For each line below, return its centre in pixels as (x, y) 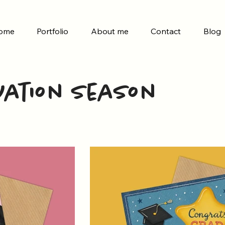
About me (109, 31)
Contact (166, 31)
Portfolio (53, 31)
